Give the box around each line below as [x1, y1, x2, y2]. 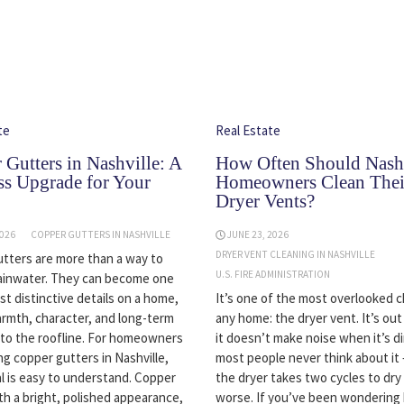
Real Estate [215, 122, 280, 140]
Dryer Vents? [215, 190, 315, 213]
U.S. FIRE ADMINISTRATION [215, 268, 330, 281]
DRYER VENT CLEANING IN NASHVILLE [215, 248, 375, 262]
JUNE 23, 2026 [227, 228, 289, 242]
